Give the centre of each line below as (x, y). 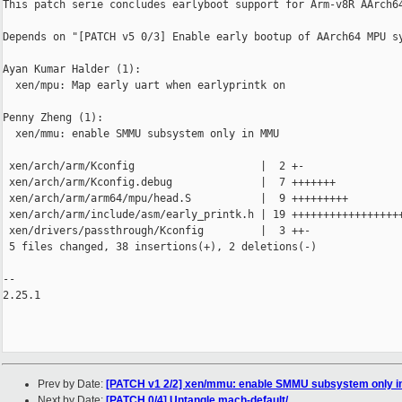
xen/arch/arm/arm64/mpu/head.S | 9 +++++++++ (175, 199)
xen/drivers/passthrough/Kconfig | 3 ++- (157, 231)
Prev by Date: (72, 385)
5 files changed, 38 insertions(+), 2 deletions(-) (160, 247)
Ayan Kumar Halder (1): (72, 70)
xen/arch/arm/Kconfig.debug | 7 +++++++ (169, 183)
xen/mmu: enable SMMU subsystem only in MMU (141, 134)
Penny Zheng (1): (53, 118)
